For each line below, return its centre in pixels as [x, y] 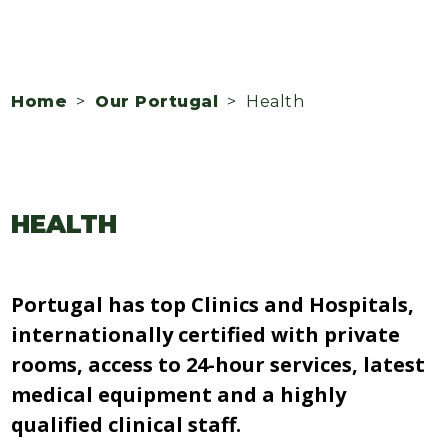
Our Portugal [156, 102]
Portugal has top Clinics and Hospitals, [213, 305]
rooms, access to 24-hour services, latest [218, 365]
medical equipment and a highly [179, 395]
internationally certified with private [206, 335]
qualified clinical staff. [126, 425]
